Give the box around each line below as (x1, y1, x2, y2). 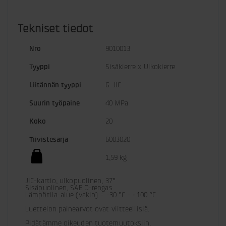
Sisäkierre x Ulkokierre (105, 63, 175, 71)
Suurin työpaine (29, 99, 80, 107)
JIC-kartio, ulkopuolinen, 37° (25, 177, 116, 185)
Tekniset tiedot (18, 22, 93, 35)
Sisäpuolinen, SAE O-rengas (25, 184, 112, 192)
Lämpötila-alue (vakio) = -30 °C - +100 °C (25, 191, 156, 199)
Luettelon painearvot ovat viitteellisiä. (25, 205, 149, 213)
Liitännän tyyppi (29, 81, 81, 89)
